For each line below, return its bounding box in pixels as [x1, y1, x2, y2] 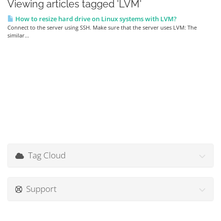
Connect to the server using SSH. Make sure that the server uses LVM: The [7, 24, 197, 31]
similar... [7, 32, 29, 39]
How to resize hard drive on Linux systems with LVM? [14, 14, 177, 23]
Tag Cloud [24, 149, 66, 161]
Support [22, 183, 57, 194]
